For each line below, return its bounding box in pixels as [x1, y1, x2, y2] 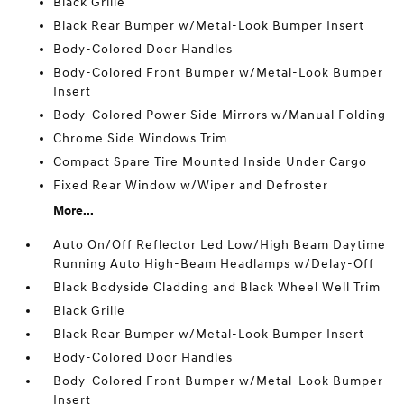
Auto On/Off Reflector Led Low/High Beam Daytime [53, 237, 387, 252]
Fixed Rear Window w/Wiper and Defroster [53, 178, 329, 193]
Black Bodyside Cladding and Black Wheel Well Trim [53, 280, 381, 295]
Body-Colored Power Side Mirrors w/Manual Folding [53, 107, 387, 123]
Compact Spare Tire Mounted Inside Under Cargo [53, 154, 368, 170]
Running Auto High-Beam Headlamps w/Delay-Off [53, 256, 375, 271]
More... [53, 203, 95, 218]
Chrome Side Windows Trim [53, 131, 228, 146]
